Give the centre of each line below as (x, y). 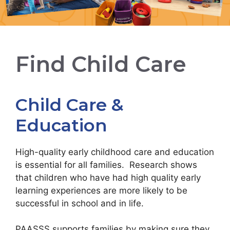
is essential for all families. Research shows (106, 165)
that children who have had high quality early (108, 177)
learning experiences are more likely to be (101, 190)
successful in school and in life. (81, 203)
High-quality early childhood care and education (115, 152)
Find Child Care (101, 64)
